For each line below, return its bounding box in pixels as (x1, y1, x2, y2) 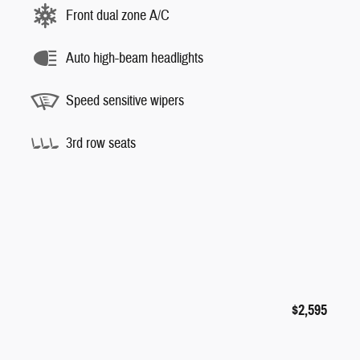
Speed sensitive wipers (66, 91, 184, 110)
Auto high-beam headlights (66, 48, 203, 67)
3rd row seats (66, 133, 136, 153)
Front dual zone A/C (66, 6, 170, 25)
